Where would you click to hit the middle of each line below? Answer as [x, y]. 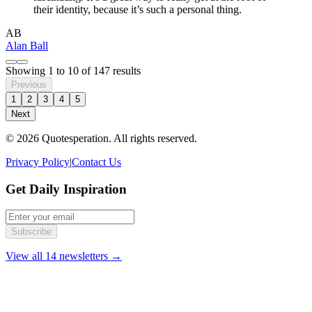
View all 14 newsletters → [64, 256]
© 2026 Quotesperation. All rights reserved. [101, 138]
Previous [29, 84]
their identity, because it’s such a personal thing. [138, 9]
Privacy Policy [38, 162]
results [125, 70]
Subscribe [31, 232]
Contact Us [96, 162]
